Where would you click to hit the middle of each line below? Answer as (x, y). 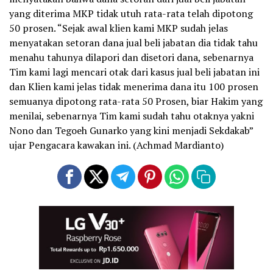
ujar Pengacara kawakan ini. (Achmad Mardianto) (116, 145)
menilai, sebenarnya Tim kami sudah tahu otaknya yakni (132, 116)
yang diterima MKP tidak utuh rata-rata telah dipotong (131, 14)
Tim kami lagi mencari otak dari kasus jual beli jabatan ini (134, 72)
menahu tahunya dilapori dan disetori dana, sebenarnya (131, 58)
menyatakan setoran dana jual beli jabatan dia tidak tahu (133, 43)
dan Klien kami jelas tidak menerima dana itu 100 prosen (134, 87)
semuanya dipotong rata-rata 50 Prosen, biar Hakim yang (136, 101)
